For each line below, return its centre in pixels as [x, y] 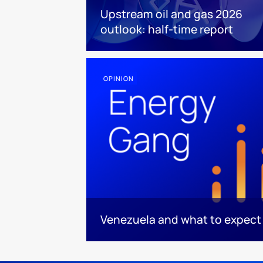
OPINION [119, 79]
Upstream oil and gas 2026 [171, 14]
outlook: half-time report [167, 30]
